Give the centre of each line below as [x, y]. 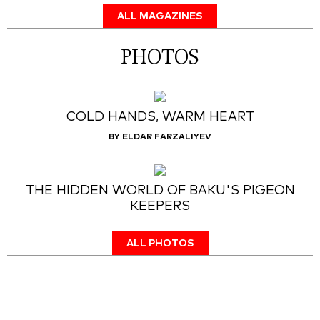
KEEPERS [160, 206]
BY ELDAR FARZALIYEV [160, 137]
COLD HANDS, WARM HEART [160, 117]
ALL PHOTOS [160, 244]
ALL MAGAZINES [160, 16]
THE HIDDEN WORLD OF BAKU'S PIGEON [160, 191]
